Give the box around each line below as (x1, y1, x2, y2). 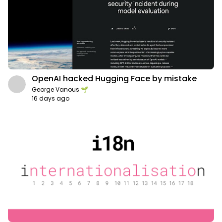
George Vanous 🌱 (32, 85, 88, 94)
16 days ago (32, 94, 69, 103)
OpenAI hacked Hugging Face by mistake (32, 72, 197, 84)
